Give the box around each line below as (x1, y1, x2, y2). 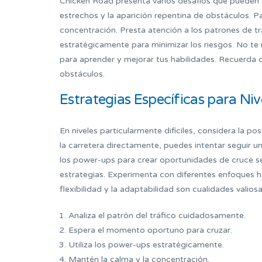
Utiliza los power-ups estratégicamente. (68, 240, 224, 250)
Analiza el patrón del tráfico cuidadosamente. (68, 211, 246, 221)
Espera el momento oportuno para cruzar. (68, 225, 232, 236)
